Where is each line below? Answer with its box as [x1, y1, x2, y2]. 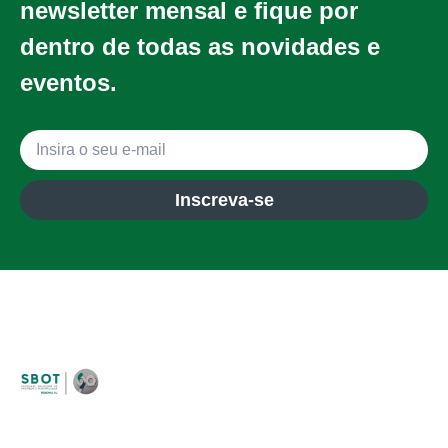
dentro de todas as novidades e [20, 32, 380, 60]
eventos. [20, 68, 117, 96]
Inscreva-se [174, 190, 274, 211]
